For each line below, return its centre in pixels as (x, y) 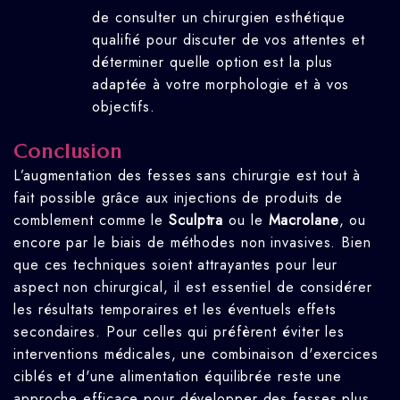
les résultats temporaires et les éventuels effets (175, 309)
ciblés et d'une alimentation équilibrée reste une (178, 376)
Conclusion (68, 151)
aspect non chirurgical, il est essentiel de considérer (193, 287)
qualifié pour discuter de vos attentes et (229, 39)
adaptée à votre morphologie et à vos (221, 84)
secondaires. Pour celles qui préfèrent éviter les (179, 331)
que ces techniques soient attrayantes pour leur (176, 264)
